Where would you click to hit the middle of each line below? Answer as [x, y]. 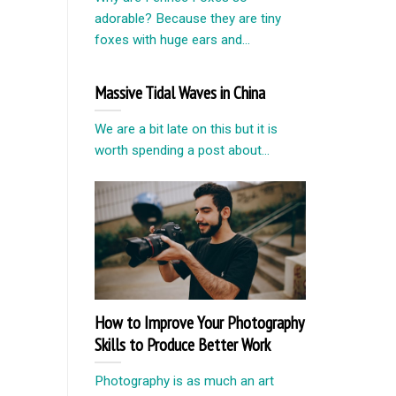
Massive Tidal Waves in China [180, 92]
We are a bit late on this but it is [186, 129]
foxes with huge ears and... [172, 39]
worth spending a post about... [182, 151]
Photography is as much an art [184, 381]
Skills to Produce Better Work [183, 344]
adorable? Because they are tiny [188, 18]
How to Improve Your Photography [199, 322]
